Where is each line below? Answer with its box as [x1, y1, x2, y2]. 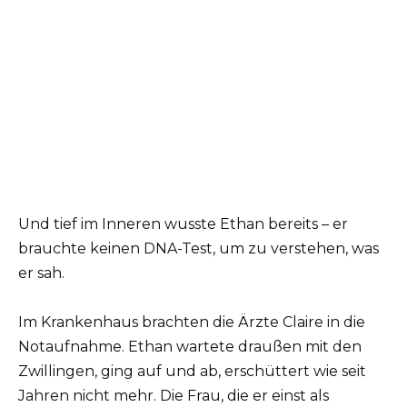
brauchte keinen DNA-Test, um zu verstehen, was [18, 240, 379, 258]
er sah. [18, 264, 65, 283]
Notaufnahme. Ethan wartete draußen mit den [18, 338, 362, 356]
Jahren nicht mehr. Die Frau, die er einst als [18, 387, 329, 405]
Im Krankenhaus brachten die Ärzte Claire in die [18, 313, 365, 332]
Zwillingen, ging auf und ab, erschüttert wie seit [18, 362, 366, 381]
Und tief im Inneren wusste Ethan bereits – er [18, 215, 348, 233]
